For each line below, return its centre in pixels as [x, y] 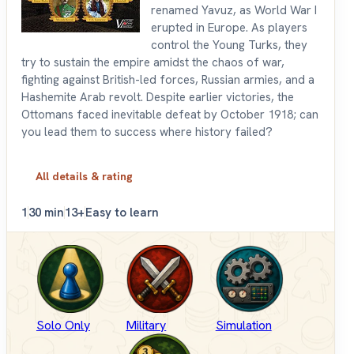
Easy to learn [122, 213]
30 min [46, 213]
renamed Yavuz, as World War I [234, 11]
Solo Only [63, 326]
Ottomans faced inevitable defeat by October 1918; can [170, 115]
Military [146, 326]
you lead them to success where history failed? [147, 132]
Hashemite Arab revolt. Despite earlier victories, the [158, 98]
